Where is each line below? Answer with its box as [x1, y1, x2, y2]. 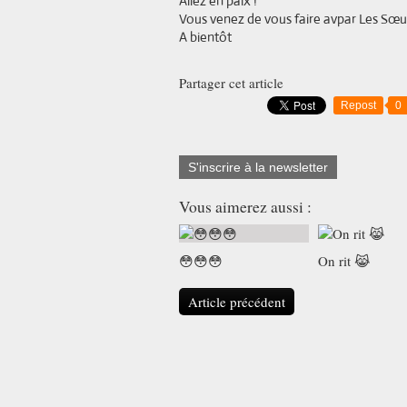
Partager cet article [179, 74, 283, 92]
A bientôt [179, 28, 232, 45]
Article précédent [188, 293, 285, 311]
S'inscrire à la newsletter [188, 160, 328, 174]
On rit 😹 [317, 252, 371, 270]
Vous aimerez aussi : [179, 195, 312, 217]
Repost [341, 99, 376, 112]
